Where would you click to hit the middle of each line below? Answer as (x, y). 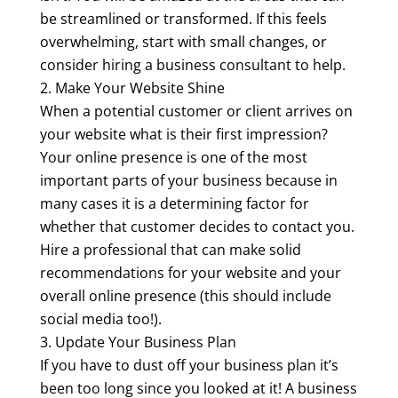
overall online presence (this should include (185, 295)
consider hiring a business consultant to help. (192, 64)
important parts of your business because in (188, 180)
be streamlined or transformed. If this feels (183, 18)
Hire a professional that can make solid (170, 249)
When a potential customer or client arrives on (196, 111)
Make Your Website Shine (139, 88)
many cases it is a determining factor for (174, 203)
